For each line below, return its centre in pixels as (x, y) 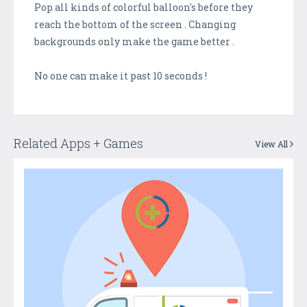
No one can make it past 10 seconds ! (121, 75)
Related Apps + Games (78, 143)
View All (272, 144)
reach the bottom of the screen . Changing (135, 24)
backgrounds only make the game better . (134, 41)
